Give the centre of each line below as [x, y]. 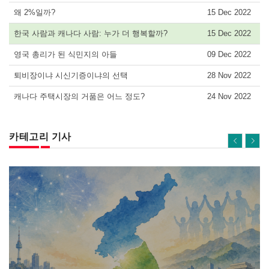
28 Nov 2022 [229, 75]
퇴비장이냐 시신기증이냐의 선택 [71, 75]
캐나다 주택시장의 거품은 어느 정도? [79, 96]
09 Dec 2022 [229, 54]
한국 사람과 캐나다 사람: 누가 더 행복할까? [91, 33]
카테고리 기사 [40, 137]
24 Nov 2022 [229, 96]
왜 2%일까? [35, 12]
